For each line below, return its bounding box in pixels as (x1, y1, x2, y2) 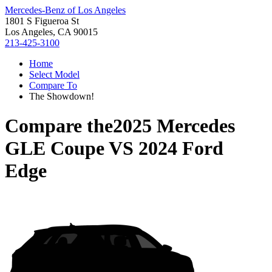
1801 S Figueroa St (5, 16, 79, 26)
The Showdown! (29, 91, 94, 101)
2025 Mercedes (113, 115, 235, 137)
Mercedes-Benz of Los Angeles (5, 5, 126, 15)
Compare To (29, 80, 77, 90)
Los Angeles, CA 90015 (5, 27, 98, 37)
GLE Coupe (5, 137, 104, 160)
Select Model (29, 69, 80, 80)
